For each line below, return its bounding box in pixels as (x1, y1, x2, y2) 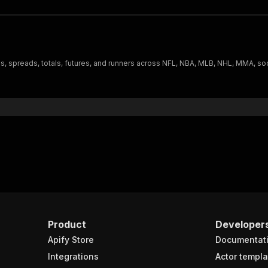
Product (48, 218, 86, 230)
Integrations (48, 251, 99, 261)
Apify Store (48, 234, 94, 245)
